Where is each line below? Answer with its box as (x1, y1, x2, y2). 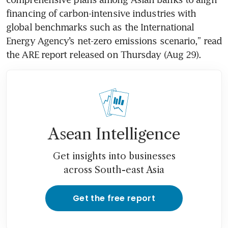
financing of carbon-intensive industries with (6, 7, 196, 19)
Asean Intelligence (48, 124, 180, 144)
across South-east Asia (64, 164, 164, 176)
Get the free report (72, 192, 156, 204)
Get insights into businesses (52, 150, 176, 162)
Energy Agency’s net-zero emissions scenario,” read (6, 35, 222, 46)
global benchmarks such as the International (6, 21, 194, 33)
